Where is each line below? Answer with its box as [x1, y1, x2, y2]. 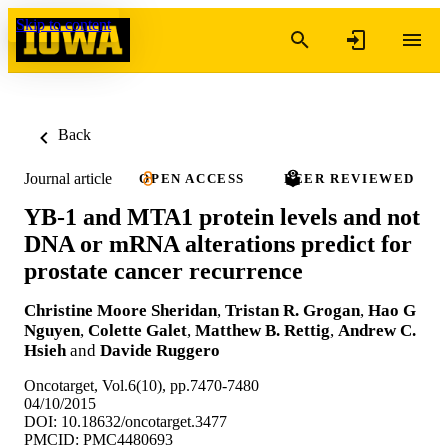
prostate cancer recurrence [24, 257, 303, 284]
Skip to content [16, 16, 111, 33]
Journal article [24, 169, 112, 187]
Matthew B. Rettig [195, 320, 330, 340]
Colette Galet [88, 320, 187, 340]
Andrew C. [338, 320, 416, 340]
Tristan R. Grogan [225, 300, 360, 320]
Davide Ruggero [100, 340, 220, 360]
